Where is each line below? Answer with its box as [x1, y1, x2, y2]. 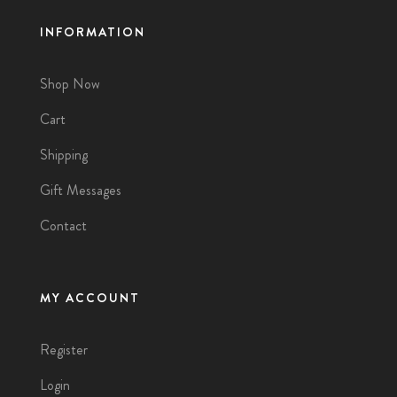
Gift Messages [40, 179, 121, 200]
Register [40, 339, 88, 360]
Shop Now [40, 73, 100, 94]
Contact [40, 214, 87, 236]
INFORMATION [40, 22, 145, 41]
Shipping [40, 144, 88, 165]
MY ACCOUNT [40, 288, 140, 307]
